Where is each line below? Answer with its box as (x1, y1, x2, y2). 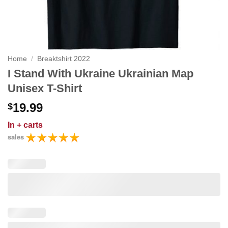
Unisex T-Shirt (8, 82, 82, 95)
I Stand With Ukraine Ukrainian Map (8, 67, 193, 80)
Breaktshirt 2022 (37, 54, 91, 63)
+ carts (17, 121, 43, 130)
